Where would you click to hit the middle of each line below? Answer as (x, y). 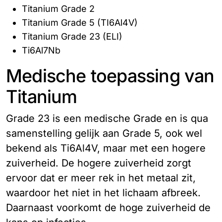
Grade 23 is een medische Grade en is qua (107, 119)
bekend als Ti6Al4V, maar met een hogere (106, 148)
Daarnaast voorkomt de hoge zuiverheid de (108, 208)
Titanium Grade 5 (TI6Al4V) (80, 23)
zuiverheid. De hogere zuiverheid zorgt (99, 163)
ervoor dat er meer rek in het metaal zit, (101, 178)
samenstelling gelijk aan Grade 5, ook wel (104, 134)
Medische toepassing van (110, 76)
